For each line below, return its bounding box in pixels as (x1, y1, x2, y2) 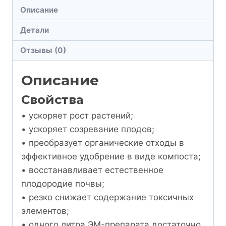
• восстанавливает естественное (21, 164, 163, 175)
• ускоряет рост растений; (21, 110, 133, 121)
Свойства (21, 92, 83, 107)
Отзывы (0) (20, 45, 67, 55)
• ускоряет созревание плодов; (21, 124, 154, 134)
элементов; (21, 205, 69, 216)
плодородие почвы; (21, 178, 104, 189)
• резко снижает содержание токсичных (21, 192, 194, 202)
